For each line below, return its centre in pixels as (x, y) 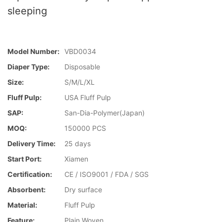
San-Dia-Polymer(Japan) (105, 113)
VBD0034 (80, 52)
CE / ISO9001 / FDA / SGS (107, 174)
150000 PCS (85, 128)
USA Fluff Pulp (88, 98)
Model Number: (33, 52)
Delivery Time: (31, 144)
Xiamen (76, 159)
